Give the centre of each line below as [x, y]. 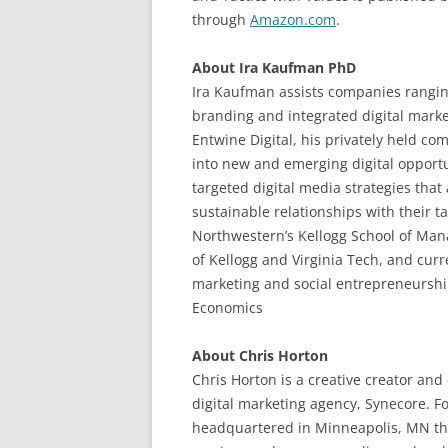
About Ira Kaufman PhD [274, 67]
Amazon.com [293, 19]
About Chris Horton [260, 355]
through [221, 19]
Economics [227, 307]
